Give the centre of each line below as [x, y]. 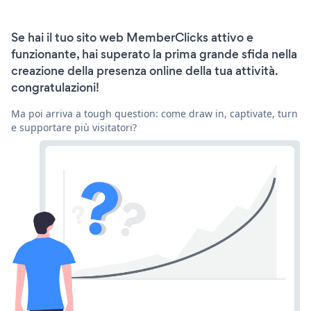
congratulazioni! [55, 87]
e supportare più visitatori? [74, 127]
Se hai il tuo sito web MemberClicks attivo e [132, 37]
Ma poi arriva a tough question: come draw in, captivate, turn [154, 113]
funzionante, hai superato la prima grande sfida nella [154, 54]
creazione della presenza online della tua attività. [144, 70]
